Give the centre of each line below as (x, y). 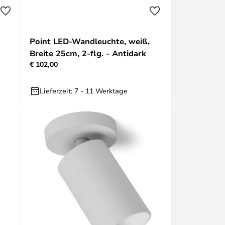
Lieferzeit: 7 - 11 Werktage (84, 91)
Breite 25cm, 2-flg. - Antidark (88, 53)
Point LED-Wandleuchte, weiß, (90, 41)
